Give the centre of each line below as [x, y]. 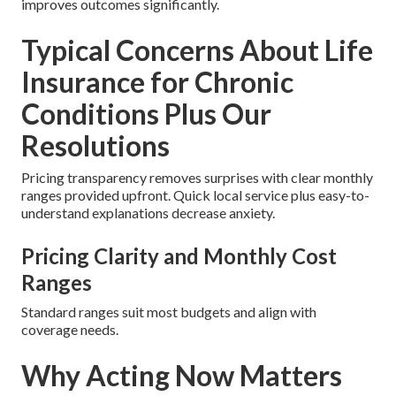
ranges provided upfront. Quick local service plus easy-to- [195, 194]
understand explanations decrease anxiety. [148, 212]
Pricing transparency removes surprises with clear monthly [197, 177]
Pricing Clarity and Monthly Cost [179, 255]
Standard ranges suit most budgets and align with [169, 311]
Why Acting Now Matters [182, 375]
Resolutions [95, 145]
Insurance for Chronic [157, 81]
